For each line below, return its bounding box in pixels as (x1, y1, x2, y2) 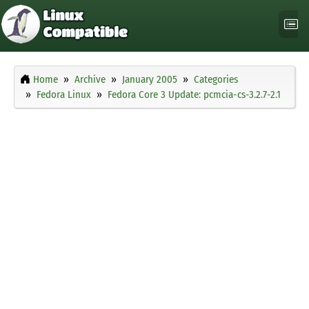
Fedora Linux (37, 88, 91, 101)
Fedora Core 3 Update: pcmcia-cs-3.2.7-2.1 (108, 88, 281, 101)
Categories (194, 73, 238, 86)
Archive (74, 73, 106, 86)
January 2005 (122, 73, 177, 86)
